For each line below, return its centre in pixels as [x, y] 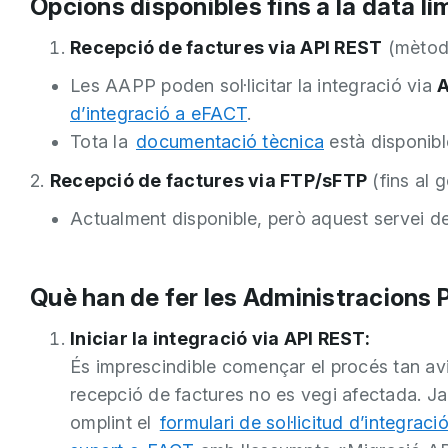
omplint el [113, 422]
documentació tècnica [230, 141]
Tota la [101, 141]
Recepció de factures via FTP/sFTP [208, 180]
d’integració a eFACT [158, 113]
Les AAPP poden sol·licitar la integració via [253, 85]
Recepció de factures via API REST [226, 47]
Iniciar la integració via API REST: [220, 338]
